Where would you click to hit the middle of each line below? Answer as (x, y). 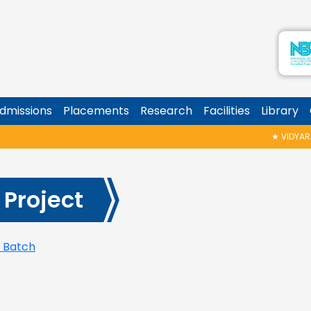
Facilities (227, 111)
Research (166, 111)
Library (280, 111)
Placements (96, 111)
